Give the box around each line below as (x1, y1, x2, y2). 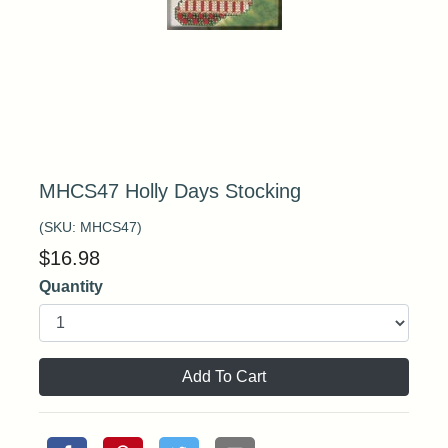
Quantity (39, 278, 103, 295)
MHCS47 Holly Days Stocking (39, 180, 301, 202)
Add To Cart (182, 368, 266, 385)
